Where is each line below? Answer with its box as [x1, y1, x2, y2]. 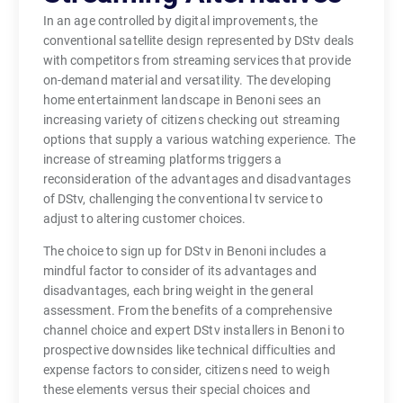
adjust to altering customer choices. [42, 211, 246, 227]
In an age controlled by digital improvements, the [42, 13, 318, 29]
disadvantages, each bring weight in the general [42, 283, 314, 299]
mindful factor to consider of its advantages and [42, 264, 318, 279]
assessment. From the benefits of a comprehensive [42, 303, 333, 318]
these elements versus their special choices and [42, 382, 311, 398]
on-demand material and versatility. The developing [42, 73, 332, 88]
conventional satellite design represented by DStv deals [42, 33, 354, 49]
